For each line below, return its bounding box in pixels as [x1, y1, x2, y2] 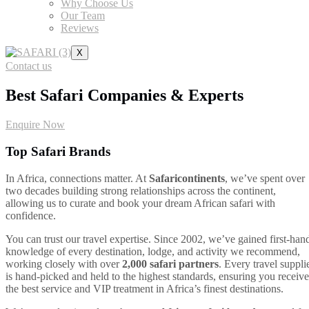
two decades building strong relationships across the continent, [6, 184, 276, 197]
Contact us [6, 60, 52, 72]
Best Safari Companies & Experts [6, 86, 243, 105]
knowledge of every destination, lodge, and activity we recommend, [6, 245, 300, 257]
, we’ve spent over [225, 172, 305, 184]
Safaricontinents [149, 172, 225, 184]
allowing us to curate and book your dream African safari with [6, 197, 275, 209]
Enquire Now [6, 119, 65, 131]
